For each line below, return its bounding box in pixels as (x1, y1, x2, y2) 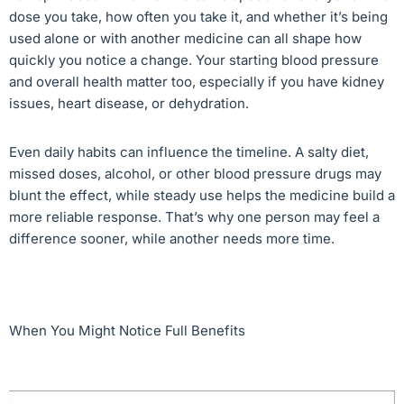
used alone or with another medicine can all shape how (9, 29, 362, 47)
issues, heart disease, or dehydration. (9, 94, 249, 112)
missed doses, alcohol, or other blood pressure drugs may (9, 164, 381, 182)
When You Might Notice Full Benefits (9, 321, 245, 339)
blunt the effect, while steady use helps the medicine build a (9, 186, 395, 204)
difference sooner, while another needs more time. (9, 229, 335, 247)
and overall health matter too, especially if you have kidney (9, 72, 384, 90)
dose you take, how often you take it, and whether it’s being (9, 7, 388, 25)
